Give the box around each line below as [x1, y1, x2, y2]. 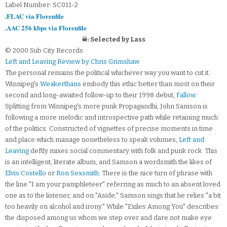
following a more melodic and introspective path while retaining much [5, 113, 218, 122]
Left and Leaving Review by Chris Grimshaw [5, 58, 139, 66]
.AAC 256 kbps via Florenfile [5, 23, 87, 33]
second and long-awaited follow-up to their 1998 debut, [5, 91, 176, 99]
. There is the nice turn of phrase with [99, 169, 212, 177]
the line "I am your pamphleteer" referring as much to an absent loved [5, 180, 220, 188]
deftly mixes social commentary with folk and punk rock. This [29, 147, 217, 155]
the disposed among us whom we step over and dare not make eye [5, 214, 212, 222]
